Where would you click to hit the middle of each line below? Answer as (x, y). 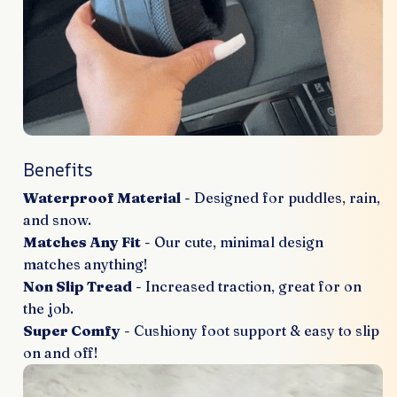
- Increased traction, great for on (247, 287)
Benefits (58, 170)
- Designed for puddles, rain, (280, 198)
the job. (48, 309)
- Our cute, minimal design (232, 242)
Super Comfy (72, 331)
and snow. (57, 220)
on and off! (61, 353)
